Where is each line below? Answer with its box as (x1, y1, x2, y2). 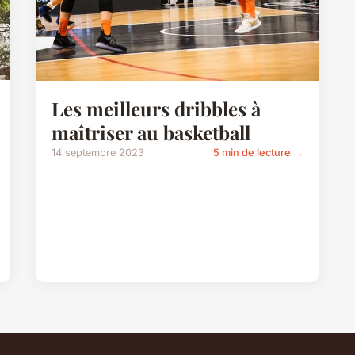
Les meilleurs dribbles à (52, 95, 261, 121)
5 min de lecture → (212, 146, 303, 158)
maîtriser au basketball (52, 119, 251, 145)
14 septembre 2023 (52, 146, 145, 158)
